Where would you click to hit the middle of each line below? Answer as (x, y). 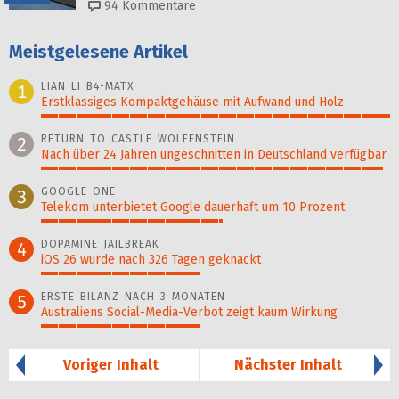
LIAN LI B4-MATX (87, 87)
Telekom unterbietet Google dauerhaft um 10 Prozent (193, 208)
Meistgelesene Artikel (98, 52)
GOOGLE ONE (78, 192)
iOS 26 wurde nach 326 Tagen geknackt (151, 260)
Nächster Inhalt (288, 365)
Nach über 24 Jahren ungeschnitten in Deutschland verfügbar (214, 155)
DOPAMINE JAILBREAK (100, 244)
